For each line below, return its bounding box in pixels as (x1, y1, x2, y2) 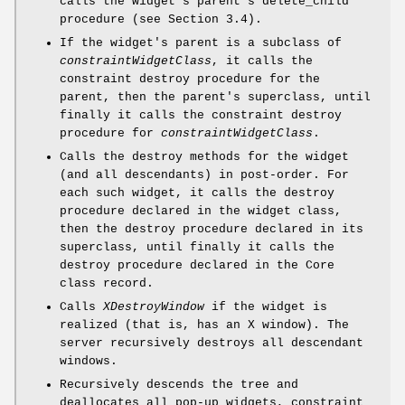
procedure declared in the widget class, (60, 204, 342, 219)
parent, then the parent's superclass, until (60, 90, 371, 105)
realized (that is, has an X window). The (60, 318, 349, 333)
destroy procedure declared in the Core (60, 259, 334, 273)
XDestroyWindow (103, 300, 204, 315)
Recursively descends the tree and (60, 378, 298, 392)
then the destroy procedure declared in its (60, 222, 363, 237)
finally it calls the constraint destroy (60, 108, 342, 123)
